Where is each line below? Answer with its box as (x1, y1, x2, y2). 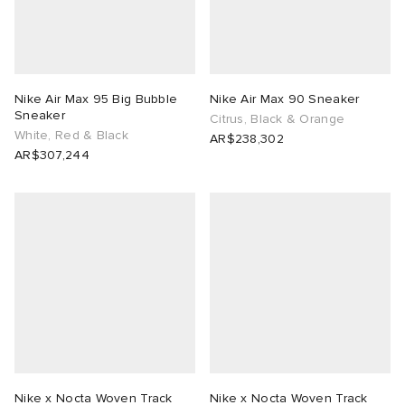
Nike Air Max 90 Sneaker (210, 91, 360, 108)
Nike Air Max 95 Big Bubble (14, 91, 178, 108)
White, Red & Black (14, 127, 129, 144)
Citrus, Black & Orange (210, 111, 345, 127)
